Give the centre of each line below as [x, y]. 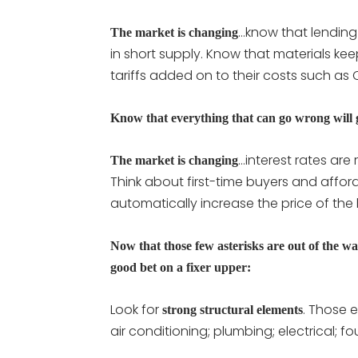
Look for [136, 310]
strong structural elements [233, 310]
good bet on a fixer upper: [181, 267]
